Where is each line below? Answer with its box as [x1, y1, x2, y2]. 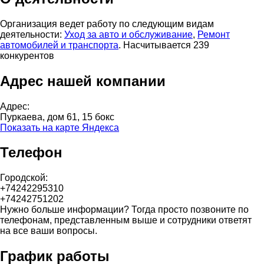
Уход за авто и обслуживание [64, 29, 193, 39]
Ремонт [197, 29, 230, 39]
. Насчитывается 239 [118, 39, 209, 50]
